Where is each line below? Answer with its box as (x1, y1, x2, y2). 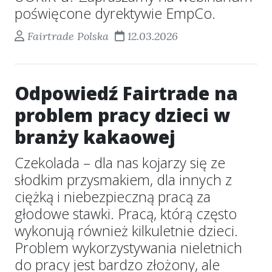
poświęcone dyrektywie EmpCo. (15, 4, 216, 23)
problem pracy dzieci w (15, 103, 230, 127)
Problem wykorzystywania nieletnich (15, 238, 242, 257)
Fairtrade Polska (24, 29, 112, 43)
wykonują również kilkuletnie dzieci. (15, 221, 238, 240)
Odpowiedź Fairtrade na (15, 81, 238, 106)
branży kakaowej (15, 124, 175, 149)
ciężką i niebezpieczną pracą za (15, 187, 211, 206)
